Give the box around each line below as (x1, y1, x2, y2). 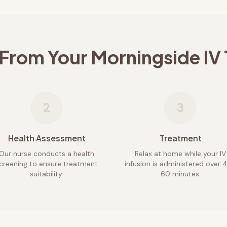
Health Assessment (8, 133, 86, 143)
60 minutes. (160, 169, 201, 178)
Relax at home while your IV (135, 149, 226, 158)
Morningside (90, 46, 200, 68)
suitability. (30, 169, 63, 178)
